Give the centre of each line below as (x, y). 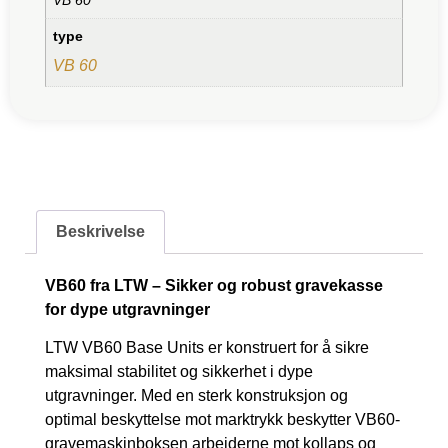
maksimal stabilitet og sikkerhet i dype (179, 372)
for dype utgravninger (127, 309)
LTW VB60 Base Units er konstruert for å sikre (207, 348)
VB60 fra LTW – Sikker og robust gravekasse (214, 285)
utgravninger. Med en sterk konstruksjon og (196, 396)
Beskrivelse (101, 231)
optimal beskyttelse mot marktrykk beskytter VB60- (222, 420)
